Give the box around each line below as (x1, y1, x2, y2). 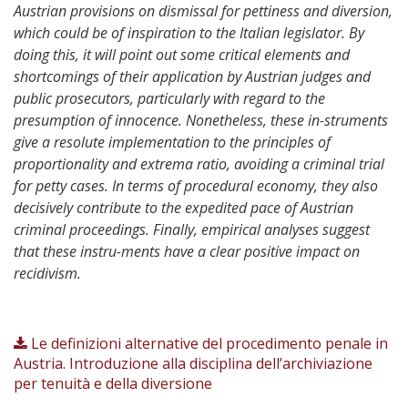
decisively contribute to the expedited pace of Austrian (14, 198, 353, 218)
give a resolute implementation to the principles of (14, 132, 331, 152)
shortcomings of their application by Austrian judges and (14, 66, 371, 87)
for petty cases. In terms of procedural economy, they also (14, 176, 378, 196)
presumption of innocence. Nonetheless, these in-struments (14, 110, 388, 130)
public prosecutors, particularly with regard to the (14, 88, 325, 108)
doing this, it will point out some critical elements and (14, 45, 350, 65)
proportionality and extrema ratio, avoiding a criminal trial (14, 154, 384, 174)
